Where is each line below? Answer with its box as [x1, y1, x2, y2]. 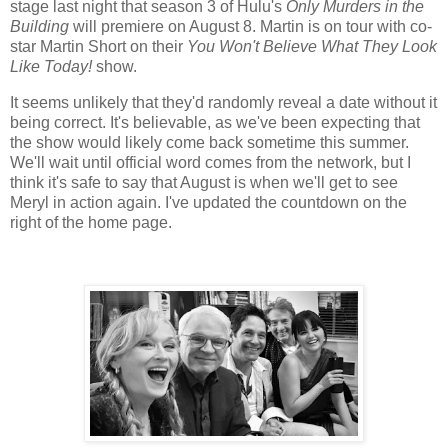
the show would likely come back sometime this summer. [10, 134, 409, 152]
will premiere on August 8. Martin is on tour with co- [73, 18, 432, 36]
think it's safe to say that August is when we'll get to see [10, 174, 398, 192]
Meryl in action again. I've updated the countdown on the [10, 194, 407, 212]
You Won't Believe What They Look [187, 38, 437, 56]
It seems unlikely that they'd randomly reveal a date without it [10, 94, 437, 112]
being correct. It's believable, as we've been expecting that [10, 114, 420, 132]
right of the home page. [10, 214, 176, 232]
